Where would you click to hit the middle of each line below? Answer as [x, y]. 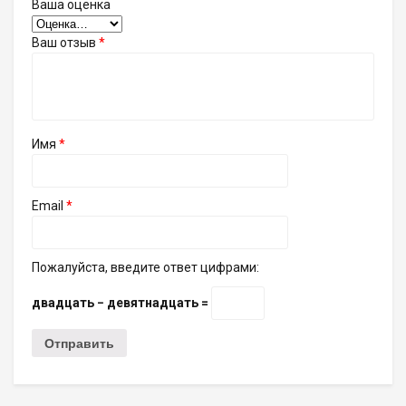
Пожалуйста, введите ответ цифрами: [145, 267]
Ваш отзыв [65, 42]
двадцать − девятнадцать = [121, 302]
